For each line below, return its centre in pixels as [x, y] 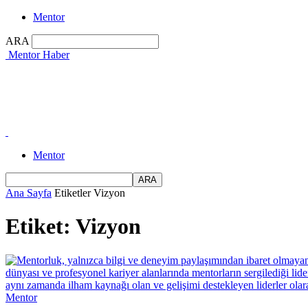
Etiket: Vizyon [73, 227]
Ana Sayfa [29, 193]
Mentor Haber [39, 55]
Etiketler [73, 193]
